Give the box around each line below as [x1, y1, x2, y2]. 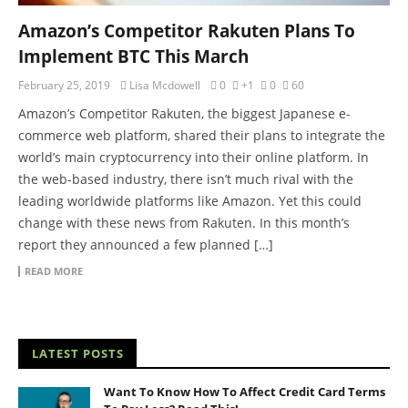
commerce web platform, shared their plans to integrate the [18, 126, 385, 144]
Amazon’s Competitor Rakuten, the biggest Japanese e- [18, 104, 351, 122]
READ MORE [25, 263, 83, 278]
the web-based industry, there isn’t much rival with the [18, 169, 353, 188]
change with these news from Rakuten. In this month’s [18, 213, 350, 231]
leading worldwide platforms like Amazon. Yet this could [18, 191, 362, 209]
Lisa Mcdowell [129, 76, 200, 93]
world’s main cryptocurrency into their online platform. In [18, 148, 369, 166]
